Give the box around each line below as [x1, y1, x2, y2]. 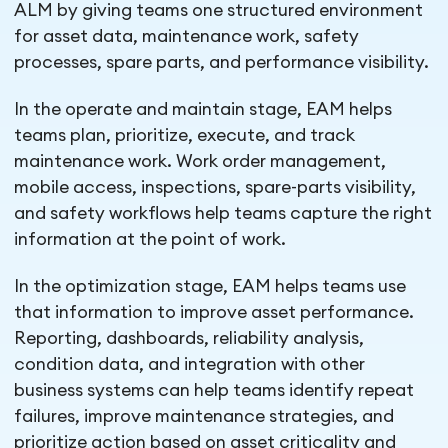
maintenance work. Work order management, [14, 153, 387, 171]
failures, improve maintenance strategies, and [14, 408, 395, 426]
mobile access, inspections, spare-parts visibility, [14, 179, 417, 197]
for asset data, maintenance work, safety [14, 28, 360, 46]
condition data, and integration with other [14, 356, 366, 374]
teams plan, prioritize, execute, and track [14, 127, 356, 145]
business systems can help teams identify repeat [14, 382, 415, 400]
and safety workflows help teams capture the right [14, 205, 433, 223]
